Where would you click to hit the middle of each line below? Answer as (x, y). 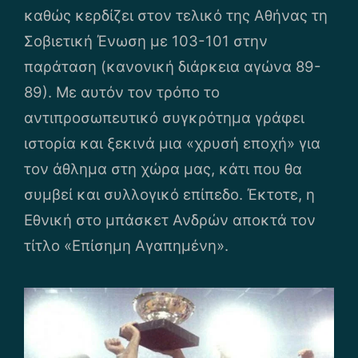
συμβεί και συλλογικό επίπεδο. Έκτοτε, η (169, 194)
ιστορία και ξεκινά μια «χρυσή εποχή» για (172, 143)
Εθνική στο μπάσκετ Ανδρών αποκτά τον (170, 219)
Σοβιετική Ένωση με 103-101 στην (146, 40)
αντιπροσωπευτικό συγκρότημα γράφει (164, 117)
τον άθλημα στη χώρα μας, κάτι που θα (163, 168)
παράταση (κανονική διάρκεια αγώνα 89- (173, 66)
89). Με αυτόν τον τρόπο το (122, 91)
